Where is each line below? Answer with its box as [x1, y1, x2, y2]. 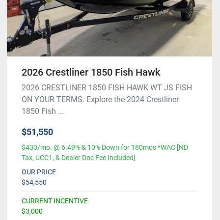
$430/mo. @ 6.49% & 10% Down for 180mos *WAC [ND [22, 143, 188, 152]
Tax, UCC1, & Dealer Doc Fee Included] [22, 154, 136, 162]
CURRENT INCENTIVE [22, 197, 88, 205]
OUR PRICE [22, 168, 56, 176]
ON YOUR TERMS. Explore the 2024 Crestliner [22, 95, 179, 105]
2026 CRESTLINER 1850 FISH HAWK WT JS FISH [22, 83, 192, 93]
